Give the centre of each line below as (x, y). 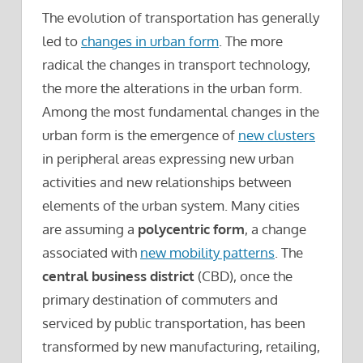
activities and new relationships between (167, 181)
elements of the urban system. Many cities (171, 205)
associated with (91, 252)
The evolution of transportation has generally (181, 17)
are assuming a (90, 228)
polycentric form (191, 228)
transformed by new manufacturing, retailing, (181, 346)
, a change (275, 228)
